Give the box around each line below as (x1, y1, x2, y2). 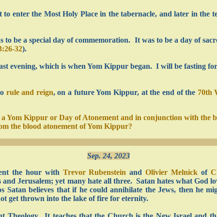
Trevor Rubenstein (62, 168, 126, 176)
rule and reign (6, 88, 53, 96)
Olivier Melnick (145, 168, 198, 176)
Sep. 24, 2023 (87, 152, 130, 160)
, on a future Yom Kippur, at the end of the (53, 88, 198, 96)
